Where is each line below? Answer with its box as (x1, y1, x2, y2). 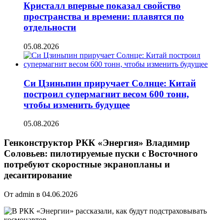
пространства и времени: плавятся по (24, 11, 184, 22)
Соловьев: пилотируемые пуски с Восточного (4, 148, 198, 159)
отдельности (24, 22, 76, 33)
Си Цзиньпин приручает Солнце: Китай (24, 78, 196, 88)
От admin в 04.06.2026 (4, 190, 78, 198)
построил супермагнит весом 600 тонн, (24, 88, 189, 99)
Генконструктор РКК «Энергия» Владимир (4, 137, 190, 148)
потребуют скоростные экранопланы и (4, 159, 170, 170)
